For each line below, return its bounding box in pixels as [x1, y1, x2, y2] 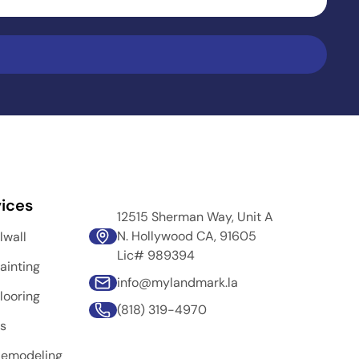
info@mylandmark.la [116, 274, 238, 291]
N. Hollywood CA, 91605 [116, 228, 256, 244]
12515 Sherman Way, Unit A [116, 208, 273, 225]
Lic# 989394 [116, 247, 195, 264]
